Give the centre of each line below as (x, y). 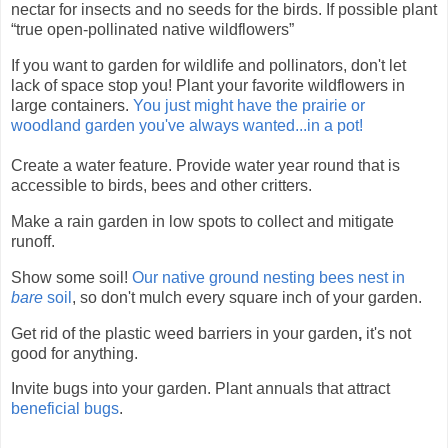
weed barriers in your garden (256, 333)
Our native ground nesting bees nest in (268, 277)
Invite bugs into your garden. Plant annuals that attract (200, 389)
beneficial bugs (65, 409)
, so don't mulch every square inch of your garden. (249, 297)
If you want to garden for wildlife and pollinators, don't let (208, 66)
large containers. (72, 106)
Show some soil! (71, 277)
